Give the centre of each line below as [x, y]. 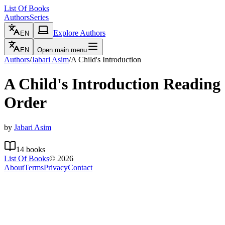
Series [39, 17]
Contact [80, 167]
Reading [190, 84]
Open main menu [62, 50]
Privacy [56, 167]
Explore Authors [79, 33]
